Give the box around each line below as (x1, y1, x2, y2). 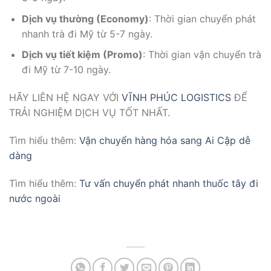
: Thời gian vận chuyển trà (142, 48, 261, 61)
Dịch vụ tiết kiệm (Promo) (21, 48, 143, 61)
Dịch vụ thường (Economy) (21, 12, 149, 25)
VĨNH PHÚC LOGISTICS (122, 91, 231, 104)
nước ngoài (9, 192, 60, 204)
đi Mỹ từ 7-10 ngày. (21, 64, 111, 76)
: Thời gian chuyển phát (148, 12, 256, 25)
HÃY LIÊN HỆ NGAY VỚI (9, 91, 122, 104)
